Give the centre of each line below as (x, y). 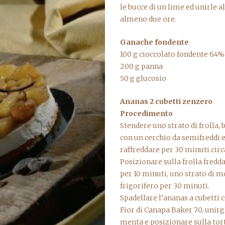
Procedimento (146, 114)
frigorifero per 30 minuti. (165, 186)
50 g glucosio (143, 78)
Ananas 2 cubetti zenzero (166, 101)
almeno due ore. (148, 19)
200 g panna (141, 66)
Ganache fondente (154, 42)
